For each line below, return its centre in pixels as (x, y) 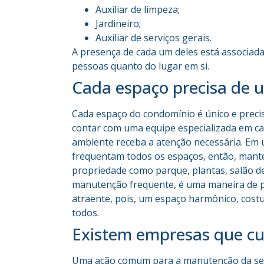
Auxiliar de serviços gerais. (154, 38)
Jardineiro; (118, 24)
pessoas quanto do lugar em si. (141, 66)
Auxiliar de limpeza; (138, 10)
